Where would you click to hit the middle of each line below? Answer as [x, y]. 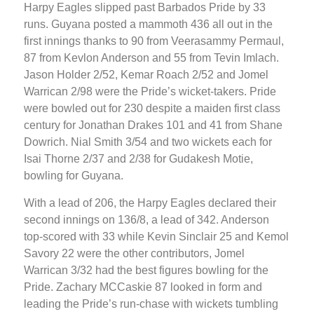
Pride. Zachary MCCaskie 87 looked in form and [143, 287]
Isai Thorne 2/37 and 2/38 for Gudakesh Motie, [138, 159]
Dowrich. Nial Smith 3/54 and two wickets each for [148, 142]
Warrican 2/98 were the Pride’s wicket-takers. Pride [150, 92]
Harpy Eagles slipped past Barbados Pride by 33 [145, 8]
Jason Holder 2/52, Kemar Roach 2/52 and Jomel [146, 75]
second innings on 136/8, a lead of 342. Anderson [146, 219]
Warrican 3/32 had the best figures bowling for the [146, 270]
